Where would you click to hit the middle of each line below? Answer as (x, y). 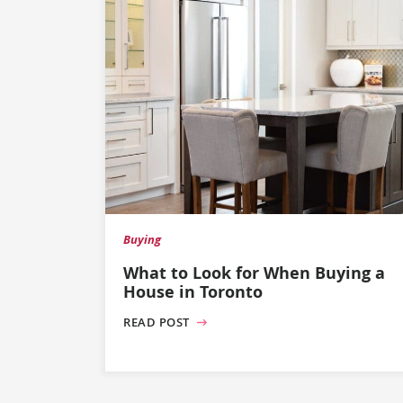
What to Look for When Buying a (254, 273)
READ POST (158, 322)
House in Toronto (193, 291)
